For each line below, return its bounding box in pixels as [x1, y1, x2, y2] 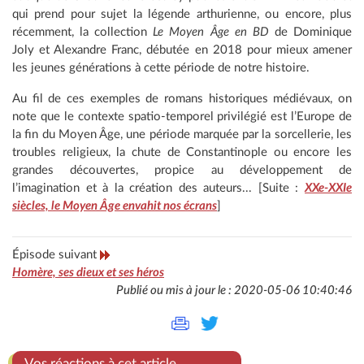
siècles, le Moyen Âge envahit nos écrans [12, 199, 217, 212]
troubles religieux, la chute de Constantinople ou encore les [12, 145, 352, 158]
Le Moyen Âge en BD [153, 25, 269, 38]
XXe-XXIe [305, 181, 352, 194]
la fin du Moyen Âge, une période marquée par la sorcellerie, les [12, 128, 352, 141]
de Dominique [268, 25, 353, 38]
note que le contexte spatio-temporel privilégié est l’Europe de [12, 110, 352, 123]
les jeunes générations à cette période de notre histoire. [12, 61, 313, 74]
